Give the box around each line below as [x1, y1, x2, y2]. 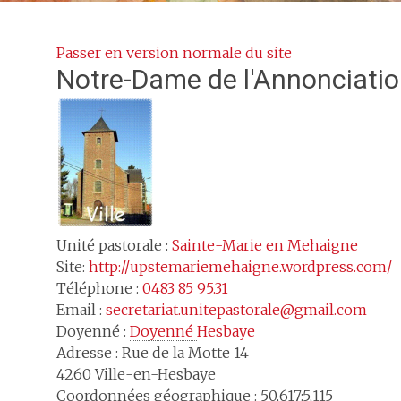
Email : [56, 301, 106, 319]
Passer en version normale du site [56, 44, 292, 62]
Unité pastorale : [56, 236, 172, 254]
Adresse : [56, 344, 122, 362]
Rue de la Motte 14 [122, 344, 249, 362]
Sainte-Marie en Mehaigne [172, 236, 358, 254]
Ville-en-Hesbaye [95, 365, 216, 383]
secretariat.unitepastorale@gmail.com [106, 301, 367, 319]
